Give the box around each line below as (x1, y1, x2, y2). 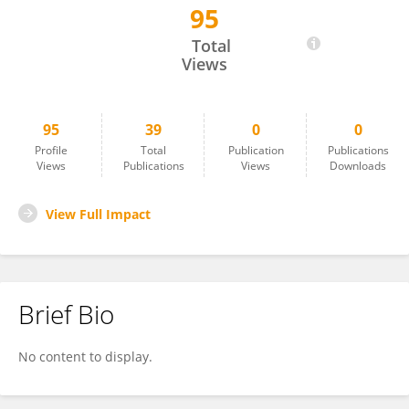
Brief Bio (18, 297, 114, 331)
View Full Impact (46, 205, 151, 223)
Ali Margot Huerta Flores (41, 19, 186, 36)
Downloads (330, 158, 386, 173)
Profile (35, 142, 68, 158)
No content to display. (18, 348, 152, 365)
